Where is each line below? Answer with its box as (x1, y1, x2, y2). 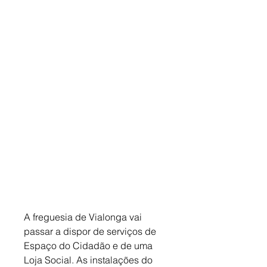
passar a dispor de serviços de (24, 225, 159, 238)
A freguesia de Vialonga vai (24, 211, 144, 223)
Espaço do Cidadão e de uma (24, 240, 155, 252)
